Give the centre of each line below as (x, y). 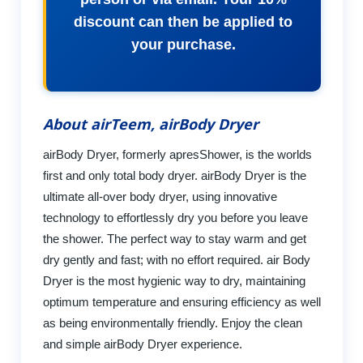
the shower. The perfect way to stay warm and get (174, 238)
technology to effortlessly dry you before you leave (175, 217)
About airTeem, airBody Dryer (150, 124)
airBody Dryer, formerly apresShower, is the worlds (177, 154)
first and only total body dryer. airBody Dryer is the (174, 175)
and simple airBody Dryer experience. (142, 344)
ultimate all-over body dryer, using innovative (160, 196)
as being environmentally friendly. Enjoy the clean (172, 322)
